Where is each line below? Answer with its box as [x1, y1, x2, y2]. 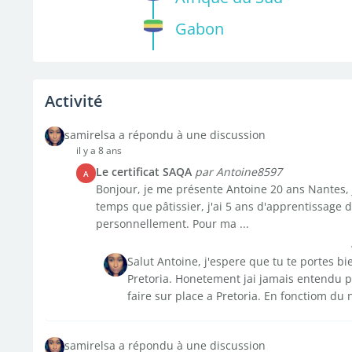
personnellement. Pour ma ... [95, 216, 249, 231]
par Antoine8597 [194, 164, 282, 179]
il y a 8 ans [75, 144, 122, 157]
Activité [44, 90, 103, 112]
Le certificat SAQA [95, 164, 192, 179]
